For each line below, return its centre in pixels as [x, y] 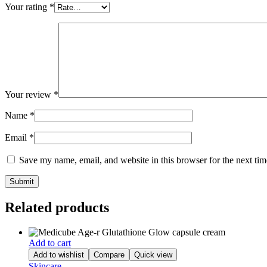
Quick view [153, 255]
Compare [109, 255]
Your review [29, 94]
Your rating [27, 7]
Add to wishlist [59, 255]
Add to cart [50, 243]
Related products [57, 207]
